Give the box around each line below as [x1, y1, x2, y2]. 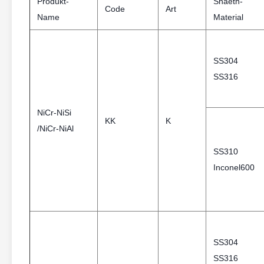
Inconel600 [213, 163, 255, 172]
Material [213, 12, 243, 22]
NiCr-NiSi [37, 108, 71, 117]
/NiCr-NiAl [37, 124, 74, 133]
